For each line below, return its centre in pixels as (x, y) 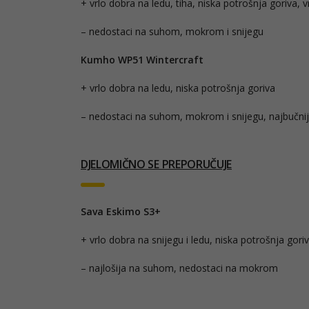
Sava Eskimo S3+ (121, 211)
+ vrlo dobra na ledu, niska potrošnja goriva (178, 88)
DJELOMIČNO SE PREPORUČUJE (156, 164)
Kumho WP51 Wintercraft (143, 59)
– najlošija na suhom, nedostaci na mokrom (179, 268)
